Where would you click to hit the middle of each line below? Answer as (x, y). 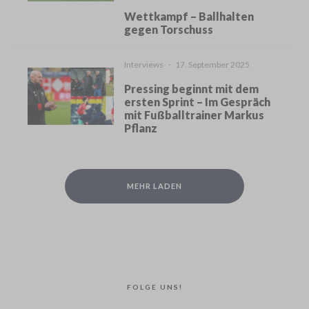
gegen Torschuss (169, 30)
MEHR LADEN (154, 186)
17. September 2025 (213, 65)
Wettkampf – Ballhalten (189, 17)
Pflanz (141, 128)
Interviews (144, 65)
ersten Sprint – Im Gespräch (198, 102)
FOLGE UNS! (154, 287)
